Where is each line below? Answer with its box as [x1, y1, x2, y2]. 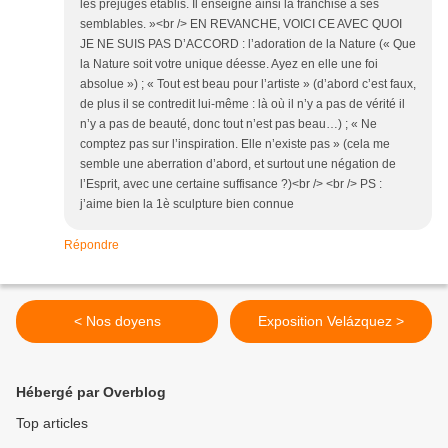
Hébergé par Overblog [16, 384, 166, 400]
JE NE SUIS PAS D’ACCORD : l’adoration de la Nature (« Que [80, 37, 416, 51]
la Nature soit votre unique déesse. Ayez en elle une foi [80, 57, 378, 71]
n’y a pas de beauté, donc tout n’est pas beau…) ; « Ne [80, 117, 377, 131]
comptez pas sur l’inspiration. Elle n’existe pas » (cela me [80, 137, 390, 151]
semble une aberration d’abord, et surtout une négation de [80, 157, 396, 171]
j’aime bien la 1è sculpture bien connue [80, 197, 294, 211]
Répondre [64, 238, 119, 252]
